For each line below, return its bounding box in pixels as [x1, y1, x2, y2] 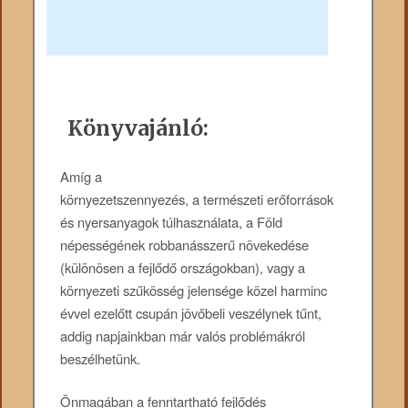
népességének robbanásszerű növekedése [60, 234, 310, 254]
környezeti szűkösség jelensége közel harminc [60, 280, 328, 300]
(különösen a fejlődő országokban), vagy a [60, 257, 306, 277]
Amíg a [60, 166, 103, 186]
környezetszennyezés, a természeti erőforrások [60, 189, 334, 209]
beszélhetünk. [60, 348, 141, 368]
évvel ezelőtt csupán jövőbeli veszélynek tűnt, [60, 302, 322, 322]
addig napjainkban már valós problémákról [60, 325, 306, 345]
